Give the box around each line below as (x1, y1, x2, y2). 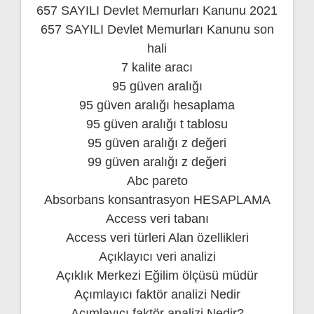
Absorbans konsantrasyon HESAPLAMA (43, 192, 271, 207)
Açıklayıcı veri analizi (98, 249, 216, 264)
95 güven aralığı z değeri (88, 135, 226, 150)
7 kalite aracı (121, 60, 193, 74)
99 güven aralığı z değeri (88, 154, 226, 169)
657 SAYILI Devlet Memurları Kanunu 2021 (36, 3, 278, 18)
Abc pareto (126, 173, 188, 188)
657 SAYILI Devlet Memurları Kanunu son (40, 22, 274, 36)
